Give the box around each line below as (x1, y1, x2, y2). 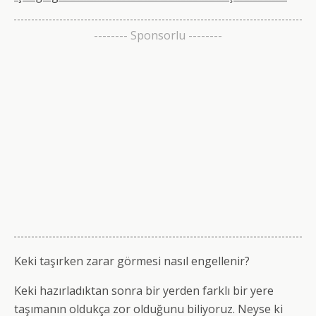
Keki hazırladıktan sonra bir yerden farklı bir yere (14, 282, 274, 298)
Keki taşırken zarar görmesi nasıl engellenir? (14, 253, 250, 269)
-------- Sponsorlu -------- (94, 28, 222, 44)
